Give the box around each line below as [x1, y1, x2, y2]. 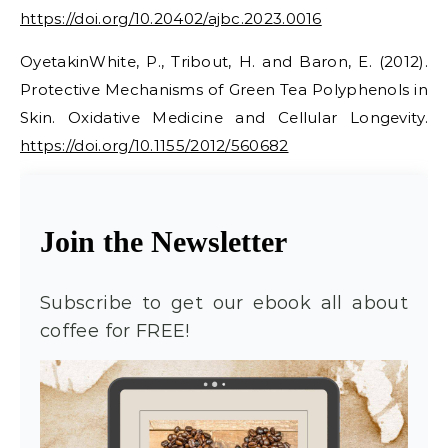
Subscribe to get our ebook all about [40, 292, 408, 315]
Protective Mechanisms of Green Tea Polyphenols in [20, 80, 428, 100]
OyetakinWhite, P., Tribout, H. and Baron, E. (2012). [20, 52, 428, 72]
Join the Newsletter [40, 225, 287, 259]
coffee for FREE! [40, 320, 190, 343]
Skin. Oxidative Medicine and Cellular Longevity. [20, 108, 428, 128]
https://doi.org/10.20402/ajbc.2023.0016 [20, 9, 322, 29]
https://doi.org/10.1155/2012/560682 [20, 136, 289, 156]
